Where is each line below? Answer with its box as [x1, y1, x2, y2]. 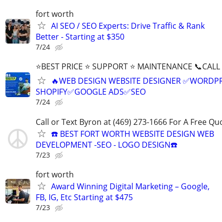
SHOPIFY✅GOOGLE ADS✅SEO [36, 86, 146, 98]
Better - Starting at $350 [36, 31, 124, 43]
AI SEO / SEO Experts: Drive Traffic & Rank [51, 20, 205, 32]
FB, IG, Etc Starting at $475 [36, 191, 133, 203]
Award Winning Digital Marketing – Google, [51, 180, 210, 192]
